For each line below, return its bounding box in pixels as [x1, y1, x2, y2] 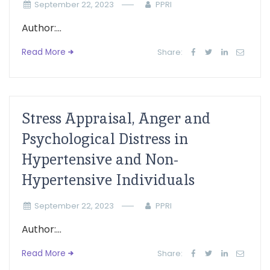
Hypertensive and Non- [22, 150, 178, 169]
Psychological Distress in [22, 130, 188, 148]
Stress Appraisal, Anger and [22, 109, 210, 128]
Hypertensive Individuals [22, 171, 195, 189]
